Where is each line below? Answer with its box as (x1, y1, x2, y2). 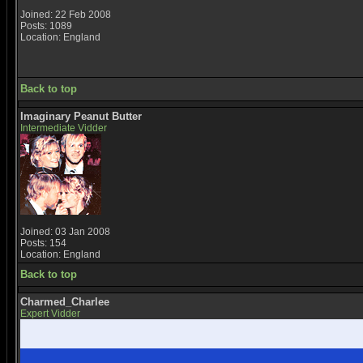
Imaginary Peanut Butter (20, 110, 142, 122)
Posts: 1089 (20, 20, 72, 32)
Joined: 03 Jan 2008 (20, 226, 110, 237)
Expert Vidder (20, 308, 80, 319)
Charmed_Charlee (20, 296, 109, 308)
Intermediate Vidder (20, 122, 107, 134)
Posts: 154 (20, 237, 66, 249)
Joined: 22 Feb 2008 (20, 9, 111, 20)
